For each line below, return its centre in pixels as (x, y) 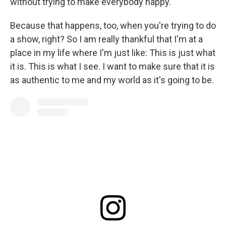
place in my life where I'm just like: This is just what (113, 52)
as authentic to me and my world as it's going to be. (112, 80)
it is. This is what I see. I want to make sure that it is (112, 66)
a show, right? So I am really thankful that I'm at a (106, 39)
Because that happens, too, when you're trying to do (113, 25)
